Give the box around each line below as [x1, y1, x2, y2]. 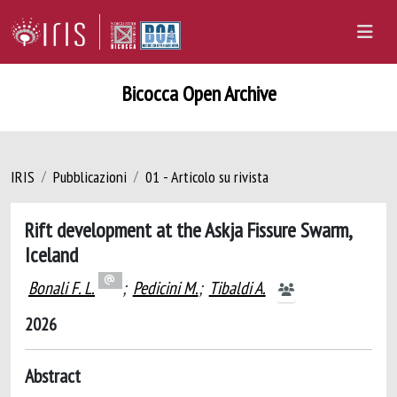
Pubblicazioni [53, 167, 127, 187]
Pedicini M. [132, 276, 198, 300]
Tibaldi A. [208, 276, 266, 300]
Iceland [25, 241, 78, 268]
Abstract [25, 363, 81, 388]
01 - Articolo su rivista [145, 167, 269, 187]
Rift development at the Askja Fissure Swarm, [25, 216, 351, 243]
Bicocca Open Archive [121, 80, 276, 107]
